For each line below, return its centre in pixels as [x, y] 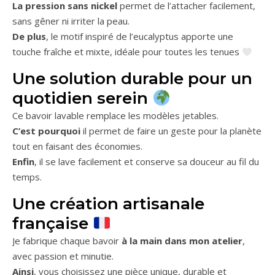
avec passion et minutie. [63, 256]
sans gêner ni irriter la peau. [71, 21]
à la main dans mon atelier [182, 241]
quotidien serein [82, 98]
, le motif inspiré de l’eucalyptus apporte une [140, 36]
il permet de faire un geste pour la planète [171, 131]
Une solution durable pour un [132, 79]
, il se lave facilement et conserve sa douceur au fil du [147, 161]
